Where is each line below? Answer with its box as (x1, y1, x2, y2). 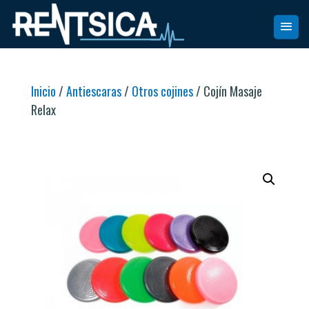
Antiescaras (66, 81, 121, 100)
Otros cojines (131, 81, 193, 100)
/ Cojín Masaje (192, 81, 262, 100)
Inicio (30, 81, 56, 100)
